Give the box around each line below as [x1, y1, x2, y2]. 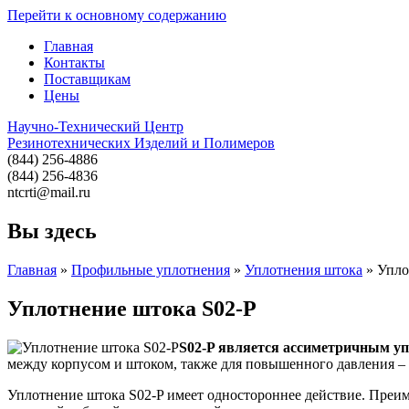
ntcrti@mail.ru [7, 184, 90, 200]
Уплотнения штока [245, 261, 362, 278]
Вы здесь [7, 218, 97, 243]
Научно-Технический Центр [7, 119, 184, 134]
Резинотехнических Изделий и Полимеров [7, 135, 275, 151]
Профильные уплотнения [71, 261, 230, 278]
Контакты [44, 55, 105, 70]
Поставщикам [44, 71, 131, 87]
